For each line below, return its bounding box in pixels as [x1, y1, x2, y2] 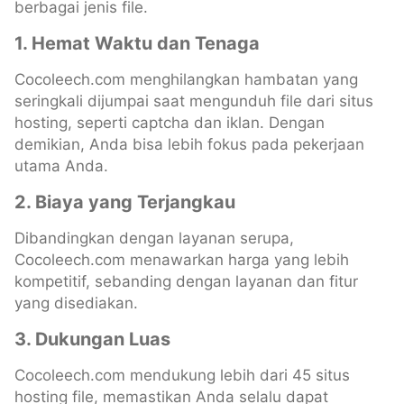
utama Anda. [14, 157, 108, 176]
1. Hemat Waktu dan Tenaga [14, 32, 260, 55]
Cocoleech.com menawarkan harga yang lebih [14, 251, 349, 270]
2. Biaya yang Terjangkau [14, 191, 235, 214]
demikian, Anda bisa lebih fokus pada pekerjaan [14, 135, 364, 154]
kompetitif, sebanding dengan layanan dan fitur [14, 272, 358, 291]
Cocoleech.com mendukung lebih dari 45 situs [14, 366, 350, 385]
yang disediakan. [14, 294, 138, 313]
